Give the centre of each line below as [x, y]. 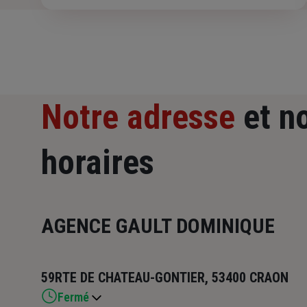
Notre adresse [138, 118]
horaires [98, 163]
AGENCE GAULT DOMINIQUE [158, 226]
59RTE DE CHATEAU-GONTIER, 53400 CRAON [165, 278]
